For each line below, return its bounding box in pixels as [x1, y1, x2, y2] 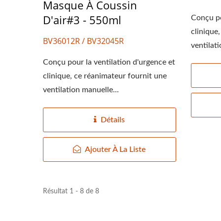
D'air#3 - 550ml [43, 12, 121, 27]
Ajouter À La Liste [85, 145, 146, 153]
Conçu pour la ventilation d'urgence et [43, 58, 175, 66]
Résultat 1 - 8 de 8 [43, 187, 99, 195]
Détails [101, 115, 125, 124]
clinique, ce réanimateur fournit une [43, 72, 167, 80]
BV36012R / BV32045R [43, 35, 124, 46]
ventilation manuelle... [43, 85, 119, 94]
